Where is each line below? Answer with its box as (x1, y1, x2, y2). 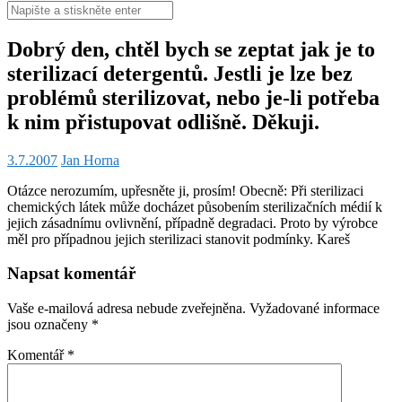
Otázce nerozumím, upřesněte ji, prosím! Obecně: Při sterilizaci (7, 182, 363, 198)
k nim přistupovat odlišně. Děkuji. (7, 109, 319, 134)
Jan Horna (61, 152, 119, 168)
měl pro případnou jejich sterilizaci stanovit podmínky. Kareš (7, 231, 350, 247)
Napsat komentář (7, 264, 135, 284)
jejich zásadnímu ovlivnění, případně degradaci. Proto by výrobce (7, 214, 378, 231)
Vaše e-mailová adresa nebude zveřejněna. (7, 301, 246, 317)
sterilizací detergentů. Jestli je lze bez (7, 61, 353, 85)
